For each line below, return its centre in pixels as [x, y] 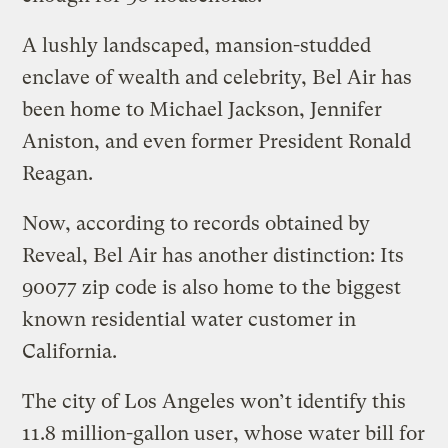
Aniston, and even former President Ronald [217, 142]
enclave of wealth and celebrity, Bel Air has [217, 78]
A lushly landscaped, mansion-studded [197, 46]
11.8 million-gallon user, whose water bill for [224, 434]
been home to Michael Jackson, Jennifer [202, 110]
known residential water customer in [189, 320]
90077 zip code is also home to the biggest [212, 288]
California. [70, 352]
